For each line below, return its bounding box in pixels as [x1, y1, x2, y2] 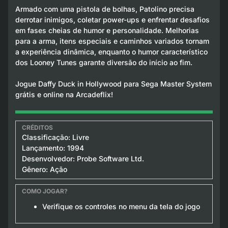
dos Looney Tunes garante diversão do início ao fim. [15, 58, 192, 67]
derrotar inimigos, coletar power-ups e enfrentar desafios [15, 15, 210, 24]
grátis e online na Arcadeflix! [15, 90, 113, 99]
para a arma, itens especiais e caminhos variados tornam [15, 36, 209, 45]
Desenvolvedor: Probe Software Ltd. [21, 154, 144, 163]
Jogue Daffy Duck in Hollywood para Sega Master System [15, 79, 212, 88]
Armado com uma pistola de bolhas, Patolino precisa [15, 4, 194, 13]
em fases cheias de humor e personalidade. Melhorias [15, 25, 199, 35]
